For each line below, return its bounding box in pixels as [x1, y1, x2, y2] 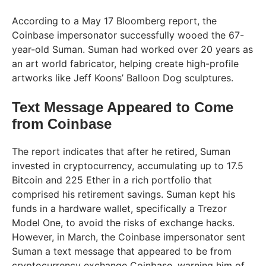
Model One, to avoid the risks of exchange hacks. [12, 216, 235, 229]
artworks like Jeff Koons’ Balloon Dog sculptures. [12, 71, 233, 84]
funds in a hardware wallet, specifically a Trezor [12, 202, 227, 214]
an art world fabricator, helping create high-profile [12, 57, 239, 69]
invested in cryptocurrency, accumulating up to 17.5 [12, 159, 243, 172]
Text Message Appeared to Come [12, 99, 233, 115]
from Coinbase [12, 115, 112, 132]
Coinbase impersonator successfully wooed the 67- [12, 28, 244, 41]
